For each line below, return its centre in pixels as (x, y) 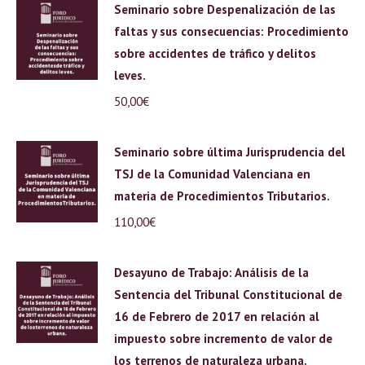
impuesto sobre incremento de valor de (223, 339)
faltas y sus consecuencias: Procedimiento (231, 31)
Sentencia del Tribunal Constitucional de (228, 295)
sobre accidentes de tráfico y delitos (215, 53)
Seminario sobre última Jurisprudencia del (230, 152)
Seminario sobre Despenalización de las (225, 9)
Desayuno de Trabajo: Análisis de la (211, 273)
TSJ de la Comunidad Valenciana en (212, 174)
